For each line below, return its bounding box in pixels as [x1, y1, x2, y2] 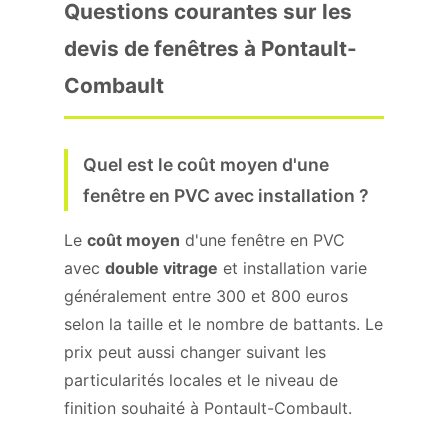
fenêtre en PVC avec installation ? [83, 185, 369, 206]
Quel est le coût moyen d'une [83, 154, 329, 175]
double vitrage [105, 258, 218, 278]
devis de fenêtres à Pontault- [64, 36, 357, 61]
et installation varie [218, 258, 367, 278]
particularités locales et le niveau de [64, 370, 338, 390]
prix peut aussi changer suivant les [64, 342, 326, 362]
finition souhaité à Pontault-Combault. [64, 398, 352, 418]
